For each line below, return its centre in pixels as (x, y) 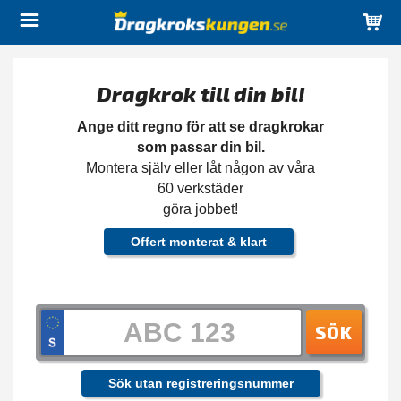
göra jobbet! (200, 209)
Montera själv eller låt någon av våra (200, 168)
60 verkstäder (200, 188)
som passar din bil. (200, 147)
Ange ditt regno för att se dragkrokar (200, 127)
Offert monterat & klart (199, 242)
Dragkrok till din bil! (200, 94)
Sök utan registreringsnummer (200, 383)
